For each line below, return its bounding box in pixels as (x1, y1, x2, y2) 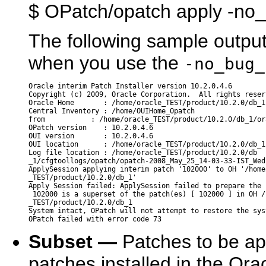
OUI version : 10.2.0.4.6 (28, 131, 153, 140)
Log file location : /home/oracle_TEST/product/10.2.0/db (28, 148, 257, 157)
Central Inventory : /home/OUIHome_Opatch (28, 106, 195, 115)
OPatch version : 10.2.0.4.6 (28, 123, 153, 132)
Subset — (28, 230, 117, 252)
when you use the (28, 52, 184, 74)
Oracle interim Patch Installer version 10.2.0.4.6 (28, 81, 232, 90)
